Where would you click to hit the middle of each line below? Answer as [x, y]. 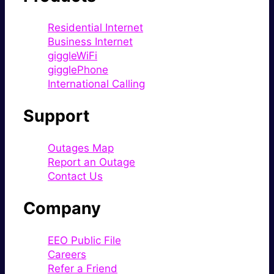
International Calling [96, 84]
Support [56, 116]
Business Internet [90, 42]
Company [62, 209]
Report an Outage [91, 162]
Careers [67, 254]
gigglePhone [78, 70]
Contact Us [75, 176]
